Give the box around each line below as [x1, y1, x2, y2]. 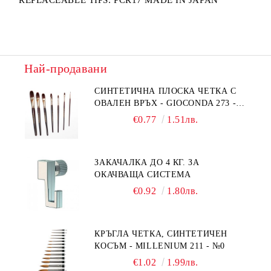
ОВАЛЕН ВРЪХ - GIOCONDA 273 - [94, 99, 237, 108]
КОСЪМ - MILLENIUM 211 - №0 [94, 241, 225, 250]
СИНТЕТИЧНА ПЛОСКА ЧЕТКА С [94, 87, 237, 96]
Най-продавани [24, 62, 108, 75]
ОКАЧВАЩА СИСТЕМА [94, 170, 191, 179]
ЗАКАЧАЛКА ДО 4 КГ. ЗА [94, 158, 200, 167]
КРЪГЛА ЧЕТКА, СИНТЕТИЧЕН [94, 229, 227, 238]
